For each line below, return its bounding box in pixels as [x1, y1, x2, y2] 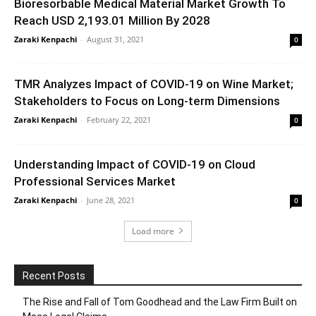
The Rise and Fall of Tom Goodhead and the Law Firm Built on [23, 296, 297, 308]
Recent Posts [23, 269, 85, 281]
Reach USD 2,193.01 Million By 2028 [14, 13, 210, 28]
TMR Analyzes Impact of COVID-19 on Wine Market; [14, 76, 293, 91]
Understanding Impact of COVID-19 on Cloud [14, 157, 255, 171]
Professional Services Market [14, 174, 176, 188]
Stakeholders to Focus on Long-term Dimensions [14, 93, 280, 108]
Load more [132, 224, 174, 237]
